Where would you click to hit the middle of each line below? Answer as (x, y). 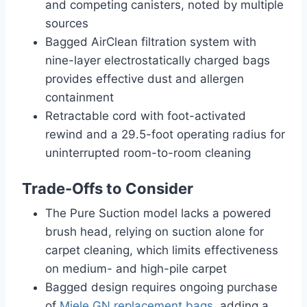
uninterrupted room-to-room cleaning (148, 152)
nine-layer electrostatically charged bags (158, 60)
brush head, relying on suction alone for (155, 231)
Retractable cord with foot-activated (146, 115)
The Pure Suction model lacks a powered (158, 213)
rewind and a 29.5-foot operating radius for (165, 134)
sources (67, 23)
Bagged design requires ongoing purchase (161, 287)
